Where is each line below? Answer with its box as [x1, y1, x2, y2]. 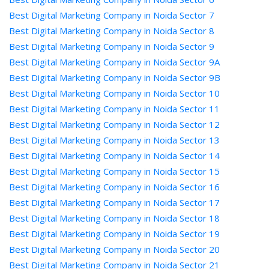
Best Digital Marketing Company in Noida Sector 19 [9, 228, 220, 240]
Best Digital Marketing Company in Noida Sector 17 [9, 196, 220, 208]
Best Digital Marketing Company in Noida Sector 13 [9, 134, 220, 146]
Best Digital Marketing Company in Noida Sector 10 [9, 87, 220, 99]
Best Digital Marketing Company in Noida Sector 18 [9, 212, 220, 224]
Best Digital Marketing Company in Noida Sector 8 [9, 25, 214, 37]
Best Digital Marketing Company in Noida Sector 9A [9, 56, 220, 68]
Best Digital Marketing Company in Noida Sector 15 [9, 165, 220, 177]
